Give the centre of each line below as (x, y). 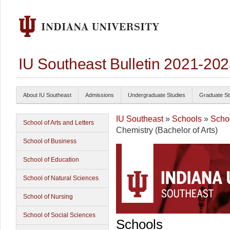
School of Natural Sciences (61, 178)
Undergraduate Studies (157, 95)
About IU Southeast (47, 95)
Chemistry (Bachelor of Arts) (167, 130)
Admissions (100, 95)
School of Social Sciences (59, 215)
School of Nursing (48, 197)
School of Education (51, 160)
